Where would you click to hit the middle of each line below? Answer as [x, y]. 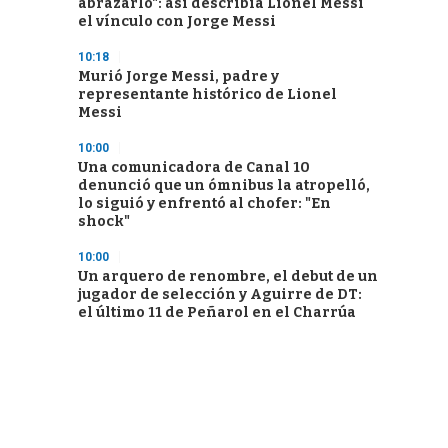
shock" [104, 221]
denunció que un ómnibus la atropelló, [224, 185]
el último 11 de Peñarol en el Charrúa [217, 312]
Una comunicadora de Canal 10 [194, 167]
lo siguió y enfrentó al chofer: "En [204, 203]
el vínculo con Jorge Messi [177, 21]
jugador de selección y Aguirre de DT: [220, 294]
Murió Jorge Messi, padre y [178, 76]
